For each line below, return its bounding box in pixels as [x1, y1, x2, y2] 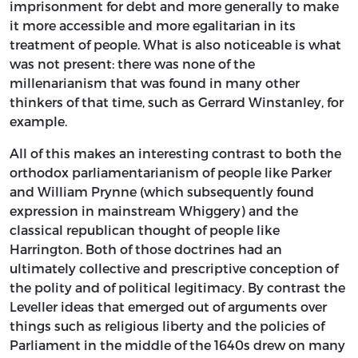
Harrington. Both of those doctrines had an [10, 241, 282, 257]
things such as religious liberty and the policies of [10, 317, 324, 333]
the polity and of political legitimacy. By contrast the [10, 279, 345, 295]
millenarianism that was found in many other [10, 74, 300, 90]
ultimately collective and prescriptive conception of [10, 260, 338, 276]
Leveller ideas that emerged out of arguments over [10, 298, 327, 314]
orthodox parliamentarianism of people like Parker [10, 164, 332, 180]
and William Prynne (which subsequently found [10, 183, 314, 199]
